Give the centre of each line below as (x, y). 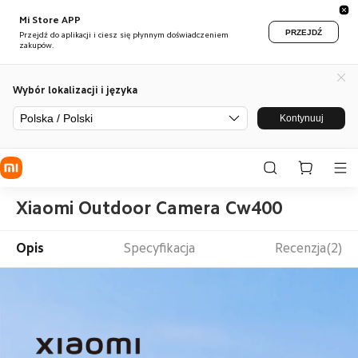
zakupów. (37, 46)
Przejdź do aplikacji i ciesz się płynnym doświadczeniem (124, 35)
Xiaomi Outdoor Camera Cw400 (149, 208)
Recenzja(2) (309, 249)
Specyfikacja (159, 249)
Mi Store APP (50, 20)
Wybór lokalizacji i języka (75, 89)
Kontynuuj (301, 118)
